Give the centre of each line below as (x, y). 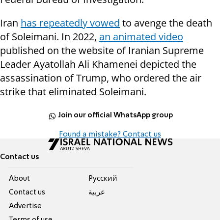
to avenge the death (166, 23)
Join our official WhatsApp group (116, 116)
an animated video (141, 36)
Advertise (26, 206)
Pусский (103, 179)
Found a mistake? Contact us (110, 134)
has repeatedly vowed (70, 23)
